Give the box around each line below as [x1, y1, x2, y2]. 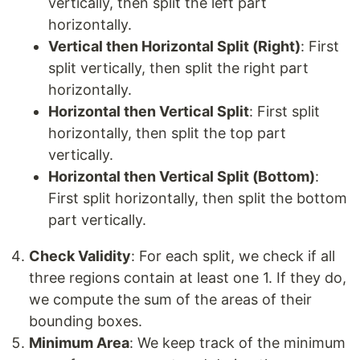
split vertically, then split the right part [48, 59, 309, 77]
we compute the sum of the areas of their [29, 291, 312, 309]
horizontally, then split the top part [48, 125, 286, 142]
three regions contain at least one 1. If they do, [29, 269, 346, 287]
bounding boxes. [29, 313, 142, 330]
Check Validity [29, 247, 131, 265]
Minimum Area [29, 334, 129, 352]
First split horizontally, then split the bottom [48, 190, 347, 207]
